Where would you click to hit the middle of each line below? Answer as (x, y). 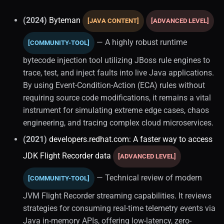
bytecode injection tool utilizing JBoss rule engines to (116, 60)
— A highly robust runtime (141, 42)
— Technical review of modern (148, 177)
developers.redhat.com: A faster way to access (131, 139)
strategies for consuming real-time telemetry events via (119, 208)
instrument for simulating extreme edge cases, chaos (116, 110)
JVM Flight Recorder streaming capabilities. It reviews (117, 195)
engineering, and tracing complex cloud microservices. (118, 122)
